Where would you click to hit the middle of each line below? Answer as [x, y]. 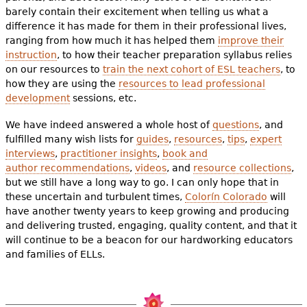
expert [266, 139]
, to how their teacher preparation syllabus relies [174, 54]
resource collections [242, 168]
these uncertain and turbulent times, [95, 196]
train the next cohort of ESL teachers [191, 69]
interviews [30, 153]
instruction [31, 54]
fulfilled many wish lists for [71, 139]
